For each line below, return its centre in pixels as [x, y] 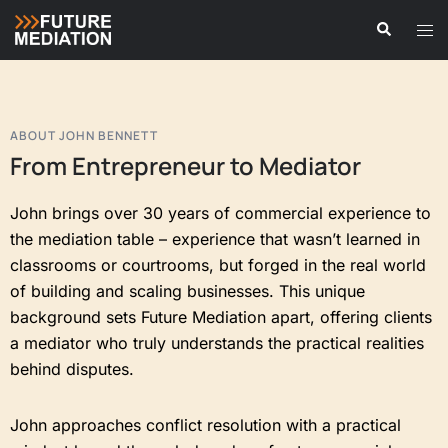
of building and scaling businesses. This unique [187, 291]
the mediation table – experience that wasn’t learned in [215, 239]
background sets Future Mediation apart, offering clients [221, 317]
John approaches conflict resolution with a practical [205, 425]
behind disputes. [72, 369]
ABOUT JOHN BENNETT [84, 135]
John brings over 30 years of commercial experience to [220, 213]
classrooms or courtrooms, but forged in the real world [218, 265]
